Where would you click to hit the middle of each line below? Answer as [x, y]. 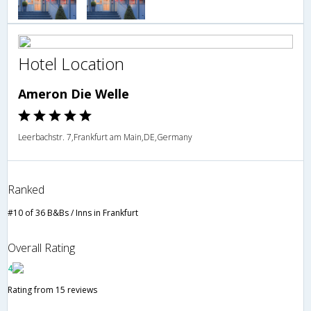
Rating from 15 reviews [52, 290]
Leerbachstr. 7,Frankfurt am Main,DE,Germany [105, 137]
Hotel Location [71, 64]
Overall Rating [41, 248]
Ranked [26, 190]
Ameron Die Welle [74, 94]
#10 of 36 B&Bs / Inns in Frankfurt [73, 213]
